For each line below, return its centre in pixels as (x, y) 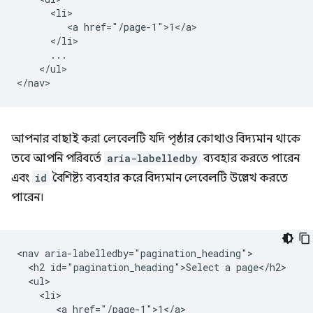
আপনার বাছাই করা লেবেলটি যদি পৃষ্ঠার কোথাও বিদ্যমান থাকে (156, 139)
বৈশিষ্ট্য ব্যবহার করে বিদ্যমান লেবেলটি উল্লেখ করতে (169, 179)
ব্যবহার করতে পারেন (250, 159)
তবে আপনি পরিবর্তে (58, 159)
